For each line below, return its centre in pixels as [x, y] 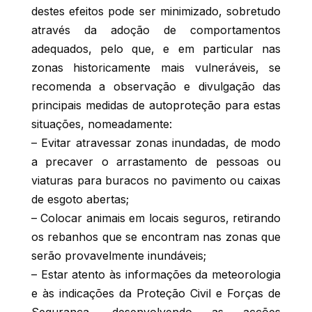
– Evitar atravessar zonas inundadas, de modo [156, 143]
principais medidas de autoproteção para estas [156, 106]
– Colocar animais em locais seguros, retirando [156, 218]
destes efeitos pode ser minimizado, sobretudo [156, 11]
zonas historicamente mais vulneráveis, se [156, 68]
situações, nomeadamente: [101, 124]
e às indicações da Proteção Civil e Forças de [156, 294]
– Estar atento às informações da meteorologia [156, 275]
